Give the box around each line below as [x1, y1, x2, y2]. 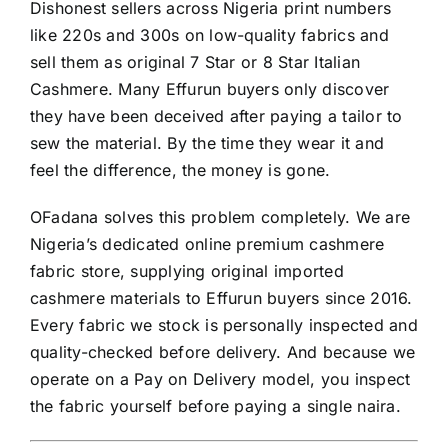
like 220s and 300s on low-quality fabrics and [30, 25, 389, 46]
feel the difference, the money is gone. [30, 160, 331, 181]
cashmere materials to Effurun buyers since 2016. [30, 288, 413, 309]
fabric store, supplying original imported [30, 261, 344, 282]
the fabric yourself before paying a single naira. [30, 396, 401, 417]
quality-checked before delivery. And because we [30, 342, 416, 363]
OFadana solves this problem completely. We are [30, 207, 411, 228]
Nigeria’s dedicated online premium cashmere [30, 234, 385, 255]
